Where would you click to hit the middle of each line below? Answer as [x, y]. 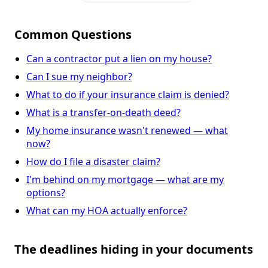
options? [46, 193]
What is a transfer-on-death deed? [103, 113]
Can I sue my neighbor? [79, 77]
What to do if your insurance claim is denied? [128, 95]
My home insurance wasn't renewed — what [127, 131]
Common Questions [73, 35]
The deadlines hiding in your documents [134, 249]
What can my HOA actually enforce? [107, 211]
